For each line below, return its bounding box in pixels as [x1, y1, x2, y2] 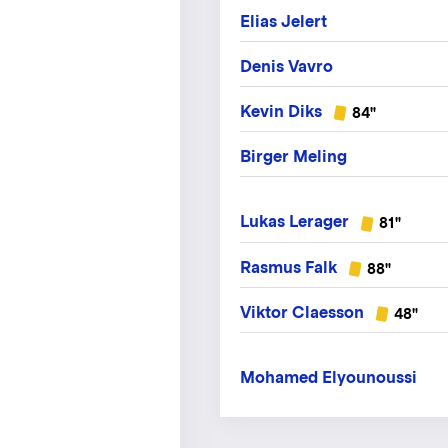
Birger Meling [240, 147, 347, 167]
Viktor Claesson [240, 302, 364, 322]
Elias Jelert [240, 12, 327, 32]
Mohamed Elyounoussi [240, 367, 417, 387]
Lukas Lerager [240, 212, 349, 232]
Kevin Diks [240, 102, 322, 122]
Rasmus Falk [240, 257, 337, 277]
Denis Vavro [240, 57, 333, 77]
